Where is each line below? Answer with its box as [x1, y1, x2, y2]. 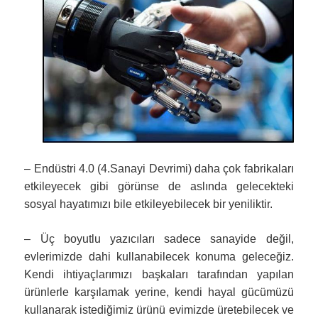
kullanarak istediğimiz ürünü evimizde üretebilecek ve [24, 303, 294, 316]
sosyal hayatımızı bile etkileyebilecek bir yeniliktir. [24, 197, 273, 210]
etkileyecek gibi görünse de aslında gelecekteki [24, 180, 294, 192]
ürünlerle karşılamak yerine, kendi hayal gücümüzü [24, 285, 294, 298]
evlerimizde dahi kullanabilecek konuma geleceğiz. [24, 250, 294, 263]
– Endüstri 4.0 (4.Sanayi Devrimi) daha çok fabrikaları [24, 162, 294, 175]
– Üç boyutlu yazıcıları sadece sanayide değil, [24, 232, 294, 245]
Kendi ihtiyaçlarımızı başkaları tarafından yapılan [24, 268, 294, 280]
